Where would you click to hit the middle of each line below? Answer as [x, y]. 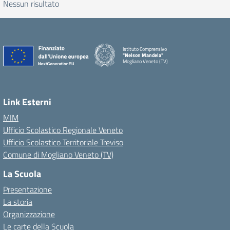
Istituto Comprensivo [145, 49]
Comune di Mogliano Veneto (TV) [58, 155]
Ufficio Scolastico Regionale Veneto [63, 130]
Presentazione [27, 189]
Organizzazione [29, 214]
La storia [18, 202]
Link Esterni [27, 102]
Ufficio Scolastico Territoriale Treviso [63, 142]
